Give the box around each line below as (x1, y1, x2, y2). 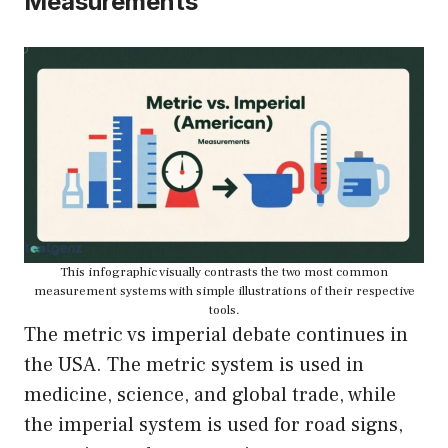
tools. (208, 302, 240, 319)
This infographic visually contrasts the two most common (60, 264, 388, 281)
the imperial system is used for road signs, (24, 412, 403, 439)
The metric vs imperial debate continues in (24, 322, 408, 349)
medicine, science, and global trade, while (24, 382, 396, 409)
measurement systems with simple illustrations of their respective (33, 283, 415, 300)
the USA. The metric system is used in (24, 352, 364, 379)
